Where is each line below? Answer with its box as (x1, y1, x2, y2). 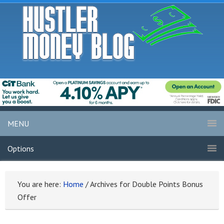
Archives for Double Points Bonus (88, 179, 203, 189)
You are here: (17, 179, 63, 189)
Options (7, 143, 34, 154)
